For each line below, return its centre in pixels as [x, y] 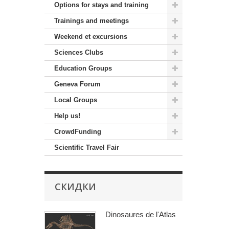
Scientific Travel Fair [87, 148]
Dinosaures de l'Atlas [141, 215]
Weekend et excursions [91, 37]
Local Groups [76, 100]
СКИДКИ [75, 187]
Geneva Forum [77, 84]
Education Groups [83, 68]
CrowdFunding [78, 132]
